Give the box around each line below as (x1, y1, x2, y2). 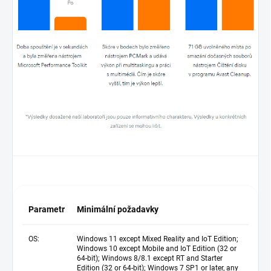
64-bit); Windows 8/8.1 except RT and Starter (77, 254, 223, 263)
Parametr (28, 204, 65, 215)
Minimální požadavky (77, 204, 158, 215)
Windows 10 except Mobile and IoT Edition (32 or (77, 244, 237, 253)
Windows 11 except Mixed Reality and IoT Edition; (77, 235, 238, 244)
